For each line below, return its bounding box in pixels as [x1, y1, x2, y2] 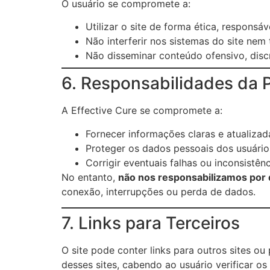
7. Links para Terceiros [61, 212, 240, 233]
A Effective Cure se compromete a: [61, 104, 222, 117]
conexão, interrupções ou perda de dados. [61, 185, 256, 198]
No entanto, [61, 171, 118, 183]
